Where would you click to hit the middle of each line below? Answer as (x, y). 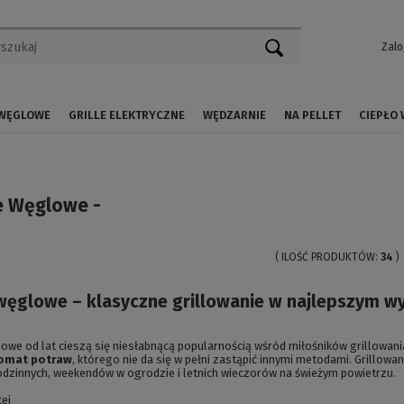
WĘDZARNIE (234, 115)
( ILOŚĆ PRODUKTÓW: (328, 257)
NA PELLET (312, 115)
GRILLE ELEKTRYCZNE (127, 115)
